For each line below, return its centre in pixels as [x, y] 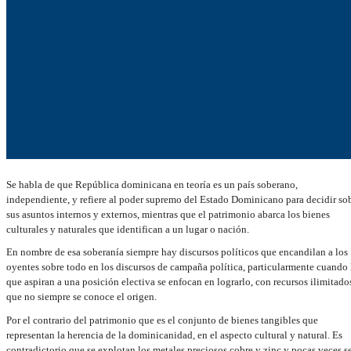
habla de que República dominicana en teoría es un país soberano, [157, 184]
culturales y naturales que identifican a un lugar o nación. [127, 229]
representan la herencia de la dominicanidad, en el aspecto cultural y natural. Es [174, 335]
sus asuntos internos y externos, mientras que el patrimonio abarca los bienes [168, 214]
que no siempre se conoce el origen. [81, 297]
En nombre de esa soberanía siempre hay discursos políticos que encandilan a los [177, 252]
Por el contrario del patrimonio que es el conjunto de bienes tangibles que [162, 320]
